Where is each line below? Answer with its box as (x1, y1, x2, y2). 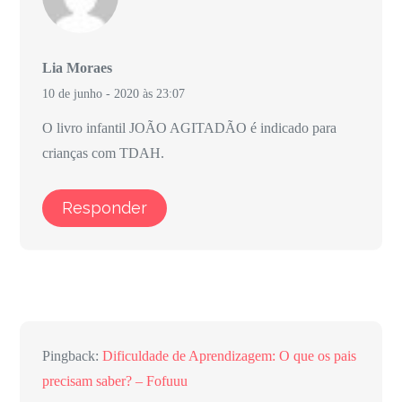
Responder (62, 198, 148, 218)
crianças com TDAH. (42, 145, 165, 162)
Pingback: (42, 348, 103, 364)
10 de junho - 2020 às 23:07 (42, 87, 186, 101)
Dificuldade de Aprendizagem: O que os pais (102, 348, 357, 364)
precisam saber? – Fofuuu (42, 373, 188, 389)
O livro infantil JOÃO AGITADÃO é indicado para (42, 120, 337, 136)
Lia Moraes (42, 60, 113, 76)
